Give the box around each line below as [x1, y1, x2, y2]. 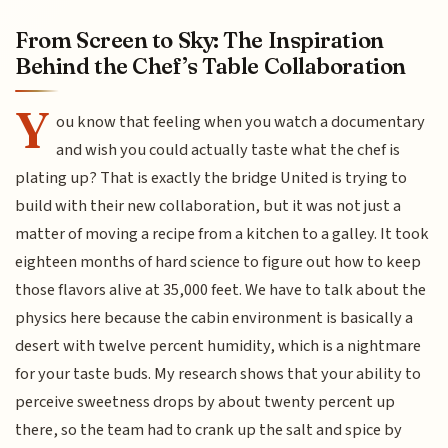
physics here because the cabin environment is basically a [15, 305, 414, 330]
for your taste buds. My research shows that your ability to [15, 361, 422, 386]
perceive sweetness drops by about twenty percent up [15, 389, 396, 414]
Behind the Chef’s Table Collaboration [15, 51, 406, 80]
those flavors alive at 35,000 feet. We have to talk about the [15, 277, 427, 302]
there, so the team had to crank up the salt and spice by [15, 417, 403, 442]
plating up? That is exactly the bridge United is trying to [15, 165, 408, 190]
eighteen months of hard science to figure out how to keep [15, 249, 422, 274]
